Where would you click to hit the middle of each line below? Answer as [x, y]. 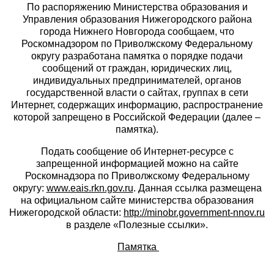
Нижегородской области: [66, 213]
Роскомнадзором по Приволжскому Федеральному [137, 44]
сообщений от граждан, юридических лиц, [137, 68]
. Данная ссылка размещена [197, 188]
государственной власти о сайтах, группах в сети [137, 93]
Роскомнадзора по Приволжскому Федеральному [137, 176]
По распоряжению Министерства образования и [137, 7]
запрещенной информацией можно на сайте [137, 164]
